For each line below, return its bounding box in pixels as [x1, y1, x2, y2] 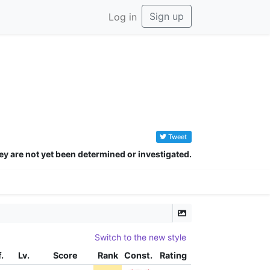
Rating [159, 250, 187, 261]
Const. [124, 250, 153, 261]
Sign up [149, 10, 184, 22]
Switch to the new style [94, 232, 186, 243]
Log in [108, 11, 137, 23]
